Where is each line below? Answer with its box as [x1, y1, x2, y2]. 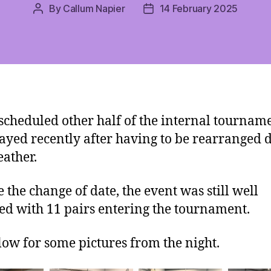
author [37, 18, 67, 30]
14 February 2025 [159, 2, 238, 15]
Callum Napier [63, 2, 125, 15]
